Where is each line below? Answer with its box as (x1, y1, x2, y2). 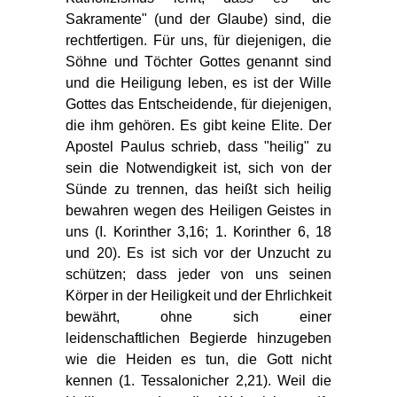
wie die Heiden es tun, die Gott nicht (66, 351, 331, 367)
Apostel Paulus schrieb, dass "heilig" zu (66, 138, 331, 154)
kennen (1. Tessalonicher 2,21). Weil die (66, 372, 331, 388)
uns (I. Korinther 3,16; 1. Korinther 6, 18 (66, 223, 331, 239)
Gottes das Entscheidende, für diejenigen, (66, 96, 331, 112)
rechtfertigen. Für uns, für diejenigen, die (66, 32, 331, 48)
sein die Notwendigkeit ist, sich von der (66, 160, 331, 175)
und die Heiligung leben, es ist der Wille (66, 74, 331, 90)
